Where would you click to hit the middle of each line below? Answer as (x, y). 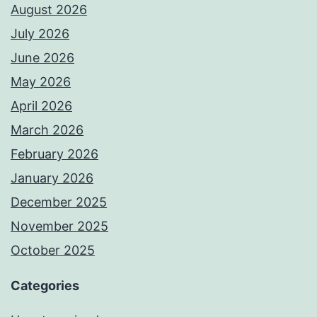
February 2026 (54, 154)
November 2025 (59, 226)
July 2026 (40, 34)
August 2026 (49, 10)
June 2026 (42, 58)
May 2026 (41, 82)
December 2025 (59, 202)
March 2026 (47, 130)
